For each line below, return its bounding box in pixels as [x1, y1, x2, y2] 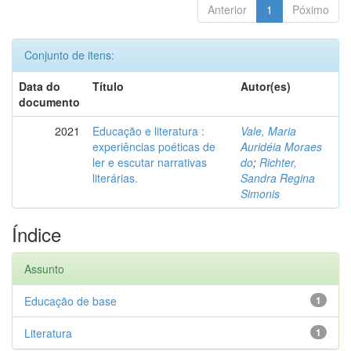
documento [19, 94, 80, 110]
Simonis [241, 186, 280, 201]
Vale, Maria [241, 123, 296, 139]
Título [92, 78, 124, 94]
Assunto [24, 261, 64, 277]
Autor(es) [241, 78, 291, 94]
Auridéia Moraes [241, 139, 322, 154]
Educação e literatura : [92, 123, 204, 139]
